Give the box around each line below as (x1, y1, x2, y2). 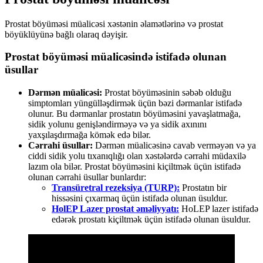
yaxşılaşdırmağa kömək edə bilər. (28, 130, 151, 140)
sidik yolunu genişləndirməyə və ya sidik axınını (28, 119, 207, 130)
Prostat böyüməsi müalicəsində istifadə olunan (5, 50, 227, 63)
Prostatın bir (180, 183, 227, 193)
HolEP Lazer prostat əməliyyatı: (52, 204, 179, 214)
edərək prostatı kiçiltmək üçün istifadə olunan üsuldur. (52, 214, 251, 225)
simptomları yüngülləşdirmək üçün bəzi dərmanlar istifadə (28, 98, 242, 109)
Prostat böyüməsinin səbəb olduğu (102, 87, 231, 98)
